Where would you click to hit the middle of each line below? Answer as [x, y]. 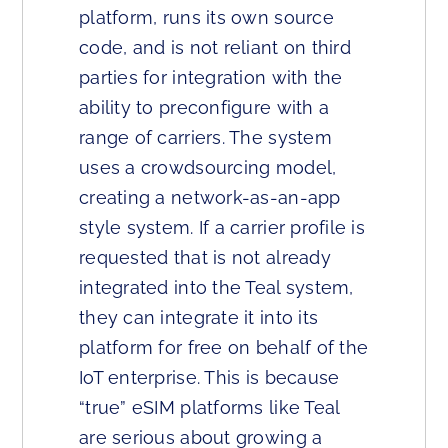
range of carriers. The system [205, 137]
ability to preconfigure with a [204, 107]
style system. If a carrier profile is [222, 227]
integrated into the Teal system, [216, 287]
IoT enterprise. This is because [209, 377]
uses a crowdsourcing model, [208, 167]
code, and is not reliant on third [215, 47]
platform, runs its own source [206, 17]
